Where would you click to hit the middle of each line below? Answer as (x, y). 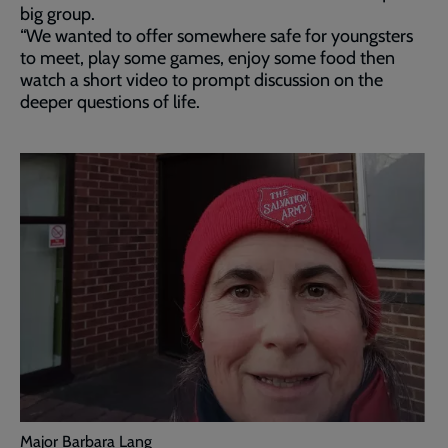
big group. (57, 14)
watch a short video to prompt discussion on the (201, 80)
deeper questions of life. (110, 102)
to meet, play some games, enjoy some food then (207, 58)
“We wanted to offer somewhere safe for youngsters (216, 36)
